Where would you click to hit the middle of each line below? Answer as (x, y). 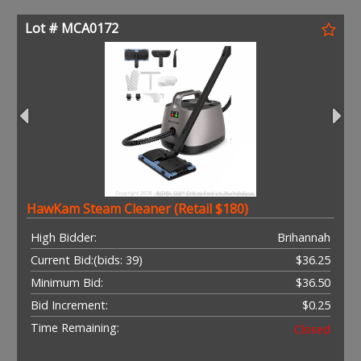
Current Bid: (62, 259)
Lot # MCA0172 (72, 28)
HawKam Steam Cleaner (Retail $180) (137, 208)
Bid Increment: (69, 305)
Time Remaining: (75, 327)
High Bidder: (64, 237)
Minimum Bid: (67, 282)
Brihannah (304, 237)
